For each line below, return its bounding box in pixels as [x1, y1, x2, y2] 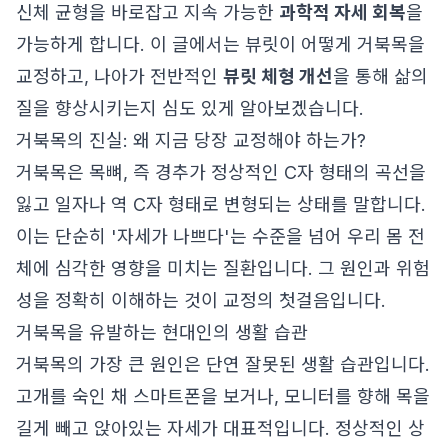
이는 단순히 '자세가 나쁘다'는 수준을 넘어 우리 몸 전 [16, 226, 425, 247]
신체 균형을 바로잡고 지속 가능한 [16, 2, 279, 23]
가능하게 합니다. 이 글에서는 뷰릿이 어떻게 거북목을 [16, 34, 425, 55]
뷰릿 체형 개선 [223, 66, 333, 87]
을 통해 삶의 [333, 66, 428, 87]
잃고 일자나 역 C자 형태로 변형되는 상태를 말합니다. [16, 194, 426, 215]
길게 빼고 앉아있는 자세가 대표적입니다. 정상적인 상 [16, 418, 425, 439]
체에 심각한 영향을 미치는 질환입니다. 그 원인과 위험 [16, 258, 430, 279]
